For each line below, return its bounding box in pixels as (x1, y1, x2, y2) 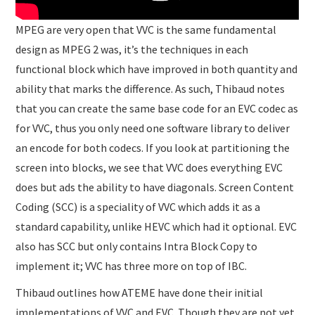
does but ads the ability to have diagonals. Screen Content (15, 179, 295, 194)
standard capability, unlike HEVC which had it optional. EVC (15, 219, 297, 233)
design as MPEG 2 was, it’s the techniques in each (15, 41, 249, 56)
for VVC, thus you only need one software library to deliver (15, 120, 290, 135)
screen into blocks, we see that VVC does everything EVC (15, 160, 283, 174)
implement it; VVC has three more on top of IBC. (15, 258, 247, 273)
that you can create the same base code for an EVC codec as (15, 101, 299, 115)
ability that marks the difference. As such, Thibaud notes (15, 81, 285, 96)
